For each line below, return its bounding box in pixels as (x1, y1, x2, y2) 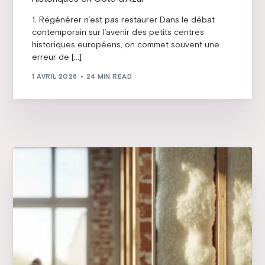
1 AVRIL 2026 (32, 72, 77, 80)
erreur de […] (32, 52, 82, 62)
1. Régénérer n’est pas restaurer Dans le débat (32, 15, 215, 25)
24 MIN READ (86, 72, 132, 80)
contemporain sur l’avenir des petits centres (32, 27, 205, 37)
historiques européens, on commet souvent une (32, 40, 220, 50)
